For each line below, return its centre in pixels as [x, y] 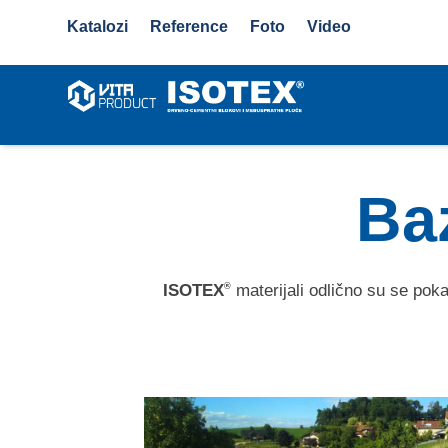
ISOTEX [193, 290]
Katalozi [98, 26]
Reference [189, 26]
